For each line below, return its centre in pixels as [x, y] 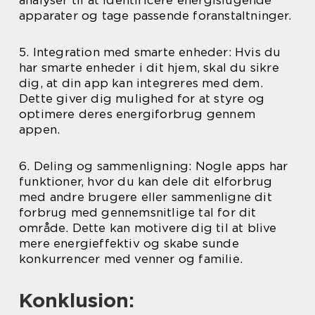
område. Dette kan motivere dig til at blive [148, 228]
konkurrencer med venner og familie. [131, 259]
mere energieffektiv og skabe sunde [129, 243]
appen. [40, 129]
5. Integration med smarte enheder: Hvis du [150, 52]
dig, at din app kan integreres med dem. [141, 83]
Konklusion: [77, 300]
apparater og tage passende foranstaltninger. [155, 15]
